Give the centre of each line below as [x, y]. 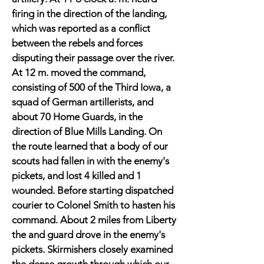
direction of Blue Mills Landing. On [87, 131]
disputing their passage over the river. [93, 58]
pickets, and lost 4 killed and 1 [77, 176]
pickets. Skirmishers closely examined [92, 249]
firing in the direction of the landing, [89, 14]
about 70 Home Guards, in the [77, 117]
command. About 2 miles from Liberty [94, 220]
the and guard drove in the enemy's [88, 235]
